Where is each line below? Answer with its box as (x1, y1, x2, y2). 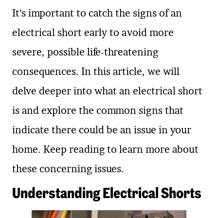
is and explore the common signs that (12, 105, 183, 117)
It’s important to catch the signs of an (12, 7, 182, 19)
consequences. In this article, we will (12, 66, 180, 78)
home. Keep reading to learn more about (12, 144, 199, 156)
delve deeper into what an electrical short (12, 85, 202, 97)
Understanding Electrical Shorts (12, 183, 201, 202)
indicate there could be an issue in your (12, 124, 191, 136)
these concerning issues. (12, 163, 124, 175)
